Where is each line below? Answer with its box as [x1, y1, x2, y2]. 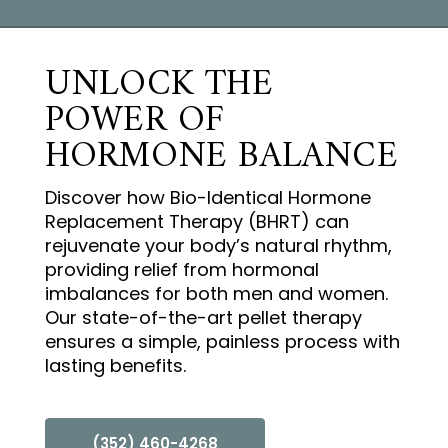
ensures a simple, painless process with [44, 329, 400, 355]
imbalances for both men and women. [44, 281, 388, 307]
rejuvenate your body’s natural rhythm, [44, 233, 392, 259]
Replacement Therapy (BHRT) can [44, 209, 349, 235]
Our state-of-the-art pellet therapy [44, 305, 362, 331]
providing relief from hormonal [44, 257, 319, 283]
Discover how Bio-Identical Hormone [44, 185, 371, 211]
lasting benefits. [44, 353, 186, 379]
